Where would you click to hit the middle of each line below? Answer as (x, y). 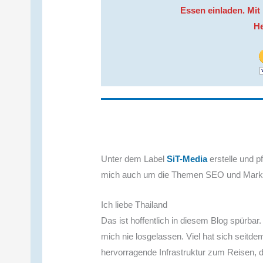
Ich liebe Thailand (134, 204)
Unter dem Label (134, 159)
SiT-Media (187, 159)
